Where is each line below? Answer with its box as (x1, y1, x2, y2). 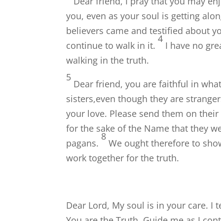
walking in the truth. (66, 54, 149, 67)
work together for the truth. (66, 152, 180, 164)
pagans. (66, 137, 99, 149)
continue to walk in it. (66, 39, 156, 52)
